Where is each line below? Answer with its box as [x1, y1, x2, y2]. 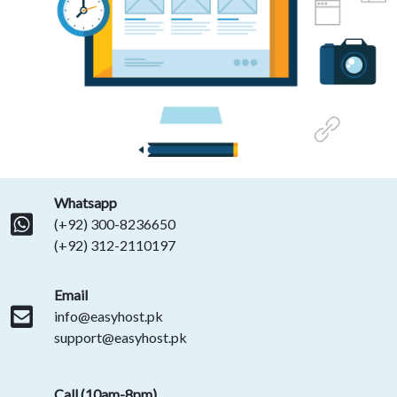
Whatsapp [54, 194, 117, 212]
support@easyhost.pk [54, 329, 187, 346]
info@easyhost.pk [54, 307, 163, 325]
